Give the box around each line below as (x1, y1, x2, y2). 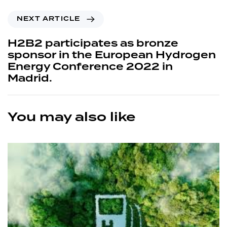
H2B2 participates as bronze (8, 36, 178, 52)
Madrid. (8, 71, 52, 87)
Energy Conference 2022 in (8, 59, 173, 75)
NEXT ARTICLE (17, 14, 81, 24)
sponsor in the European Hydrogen (8, 48, 216, 63)
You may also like (8, 108, 135, 128)
